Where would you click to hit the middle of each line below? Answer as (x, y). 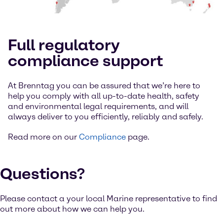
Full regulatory (64, 45)
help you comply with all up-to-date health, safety (104, 96)
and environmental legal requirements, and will (98, 106)
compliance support (85, 61)
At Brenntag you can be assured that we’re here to (104, 86)
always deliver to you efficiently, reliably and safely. (106, 117)
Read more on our (43, 137)
